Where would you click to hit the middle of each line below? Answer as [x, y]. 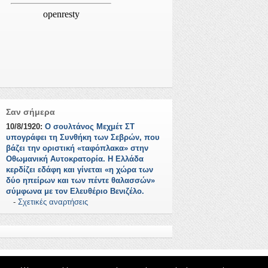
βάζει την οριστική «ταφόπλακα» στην [77, 148]
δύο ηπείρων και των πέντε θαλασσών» [80, 181]
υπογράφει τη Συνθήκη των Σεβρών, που [83, 138]
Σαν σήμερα [31, 112]
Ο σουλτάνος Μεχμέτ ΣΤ [90, 127]
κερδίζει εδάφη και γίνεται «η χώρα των [80, 170]
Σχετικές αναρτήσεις [53, 202]
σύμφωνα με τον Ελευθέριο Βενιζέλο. [75, 191]
